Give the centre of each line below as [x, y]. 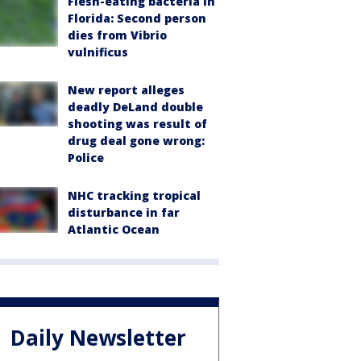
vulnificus [98, 52]
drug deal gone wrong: [136, 141]
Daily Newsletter [98, 337]
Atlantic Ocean [114, 230]
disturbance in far [124, 213]
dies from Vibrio [117, 35]
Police [86, 158]
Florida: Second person [137, 19]
